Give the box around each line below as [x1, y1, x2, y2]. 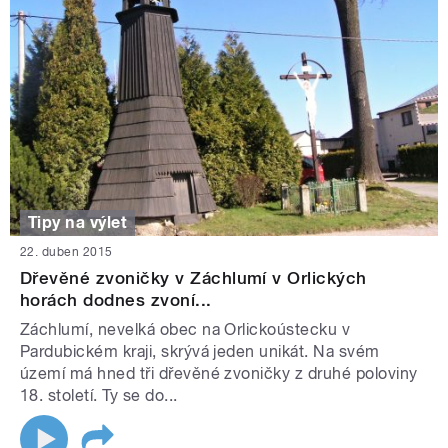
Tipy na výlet [28, 213, 128, 233]
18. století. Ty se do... [20, 386, 178, 406]
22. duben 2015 [20, 245, 113, 260]
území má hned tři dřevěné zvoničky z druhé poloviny [20, 364, 418, 384]
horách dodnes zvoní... [20, 290, 212, 311]
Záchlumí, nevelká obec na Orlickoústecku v [20, 320, 351, 340]
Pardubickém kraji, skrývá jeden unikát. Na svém [20, 342, 380, 362]
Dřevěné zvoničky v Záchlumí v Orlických [20, 268, 367, 289]
